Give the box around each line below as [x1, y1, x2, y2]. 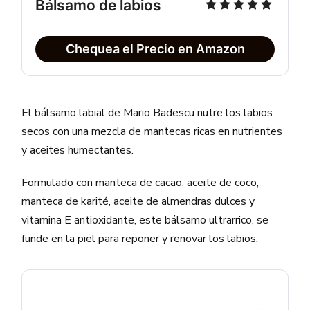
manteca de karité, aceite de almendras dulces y [21, 193, 255, 209]
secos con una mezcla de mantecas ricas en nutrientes [21, 123, 283, 139]
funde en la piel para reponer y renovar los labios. [21, 230, 259, 246]
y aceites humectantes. [21, 142, 134, 158]
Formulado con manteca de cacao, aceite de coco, [21, 174, 259, 190]
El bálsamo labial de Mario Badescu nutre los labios [21, 104, 273, 120]
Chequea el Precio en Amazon [65, 41, 245, 56]
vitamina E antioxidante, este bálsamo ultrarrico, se [21, 212, 269, 228]
